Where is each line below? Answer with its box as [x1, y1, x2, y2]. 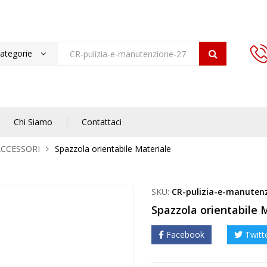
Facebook [166, 229, 204, 241]
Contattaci [82, 116, 122, 128]
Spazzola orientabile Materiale [55, 143, 171, 155]
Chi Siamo [14, 116, 52, 128]
